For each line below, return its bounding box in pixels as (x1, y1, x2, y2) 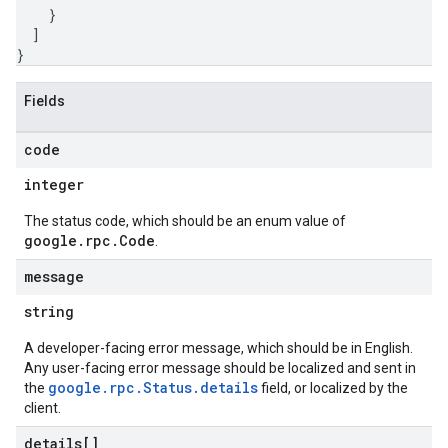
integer (24, 175, 84, 194)
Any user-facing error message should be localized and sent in (24, 360, 416, 376)
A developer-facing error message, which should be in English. (24, 340, 413, 356)
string (24, 302, 74, 321)
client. (24, 400, 61, 416)
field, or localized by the (258, 380, 408, 396)
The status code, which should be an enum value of (24, 213, 346, 229)
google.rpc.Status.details (48, 378, 258, 397)
